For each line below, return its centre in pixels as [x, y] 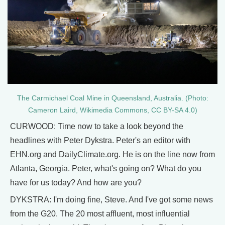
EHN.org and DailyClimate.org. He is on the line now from [113, 155]
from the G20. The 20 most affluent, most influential [100, 214]
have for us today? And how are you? [76, 183]
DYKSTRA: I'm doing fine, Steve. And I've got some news [111, 200]
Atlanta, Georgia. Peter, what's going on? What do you [106, 169]
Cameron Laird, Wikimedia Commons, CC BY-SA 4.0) [113, 110]
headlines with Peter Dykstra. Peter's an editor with [100, 141]
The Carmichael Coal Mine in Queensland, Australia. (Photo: [113, 98]
